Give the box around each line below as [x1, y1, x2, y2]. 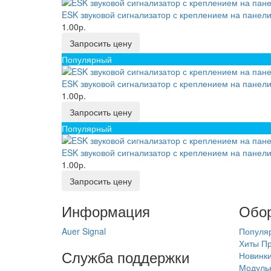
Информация [62, 200, 150, 221]
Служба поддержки [62, 246, 189, 267]
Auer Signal [62, 225, 106, 237]
